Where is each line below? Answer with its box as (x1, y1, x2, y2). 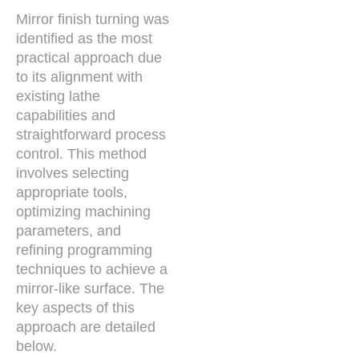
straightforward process (16, 126, 166, 143)
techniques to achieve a (16, 260, 167, 277)
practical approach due (16, 49, 162, 66)
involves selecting (16, 164, 129, 181)
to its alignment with (16, 68, 143, 85)
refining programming (16, 241, 152, 258)
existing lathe (16, 87, 100, 104)
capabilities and (16, 107, 115, 123)
